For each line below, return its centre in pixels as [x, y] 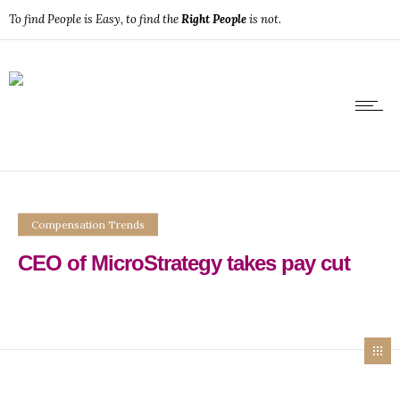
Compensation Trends [88, 224]
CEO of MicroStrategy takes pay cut [184, 262]
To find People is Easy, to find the [95, 19]
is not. [264, 19]
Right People [214, 19]
